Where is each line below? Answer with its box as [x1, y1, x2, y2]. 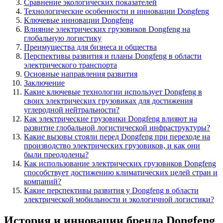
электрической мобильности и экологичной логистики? [24, 195, 214, 204]
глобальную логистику [24, 33, 102, 42]
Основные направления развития [24, 69, 137, 78]
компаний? [24, 177, 61, 186]
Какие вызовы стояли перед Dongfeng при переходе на [24, 132, 210, 141]
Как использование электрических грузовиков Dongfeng [24, 159, 216, 168]
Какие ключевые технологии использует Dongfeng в [24, 87, 202, 96]
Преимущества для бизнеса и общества [24, 42, 157, 51]
